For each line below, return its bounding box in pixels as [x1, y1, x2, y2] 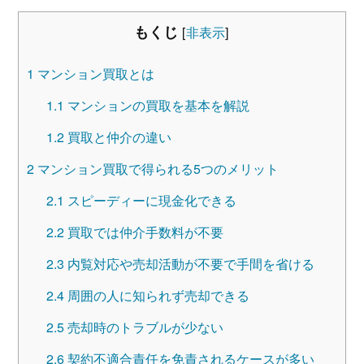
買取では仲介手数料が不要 [63, 222, 223, 241]
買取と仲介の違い [63, 127, 171, 146]
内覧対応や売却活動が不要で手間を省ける [63, 253, 314, 273]
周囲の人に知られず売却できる [63, 285, 249, 305]
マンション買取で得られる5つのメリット [33, 158, 279, 178]
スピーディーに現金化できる [63, 190, 236, 210]
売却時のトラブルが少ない [63, 317, 223, 336]
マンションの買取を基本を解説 [63, 95, 249, 115]
